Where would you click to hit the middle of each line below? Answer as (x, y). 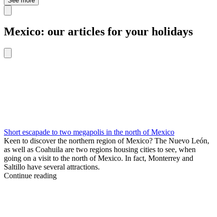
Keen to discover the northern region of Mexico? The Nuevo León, (107, 140)
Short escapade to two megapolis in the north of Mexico (89, 132)
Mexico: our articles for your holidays (98, 32)
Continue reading (30, 175)
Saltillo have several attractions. (52, 167)
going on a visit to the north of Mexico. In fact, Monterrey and (99, 158)
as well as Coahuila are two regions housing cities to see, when (100, 149)
